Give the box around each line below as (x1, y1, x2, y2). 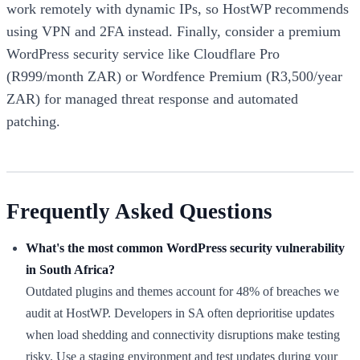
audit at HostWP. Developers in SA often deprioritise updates (26, 306, 334, 321)
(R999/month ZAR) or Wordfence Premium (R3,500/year (6, 68, 342, 85)
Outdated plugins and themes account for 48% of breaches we (26, 284, 339, 299)
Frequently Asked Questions (6, 199, 272, 224)
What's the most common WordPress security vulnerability (26, 241, 345, 256)
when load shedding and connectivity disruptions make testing (26, 328, 340, 342)
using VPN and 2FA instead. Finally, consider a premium (6, 23, 341, 40)
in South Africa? (26, 263, 115, 277)
